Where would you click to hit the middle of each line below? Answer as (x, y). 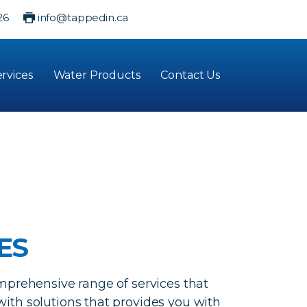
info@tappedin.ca (83, 17)
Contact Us (190, 75)
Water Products (97, 75)
